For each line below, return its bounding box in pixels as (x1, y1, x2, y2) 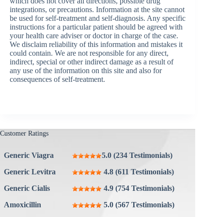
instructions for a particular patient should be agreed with (10, 22, 183, 31)
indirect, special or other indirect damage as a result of (10, 57, 173, 66)
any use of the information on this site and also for (10, 66, 162, 75)
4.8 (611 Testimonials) (104, 168, 174, 176)
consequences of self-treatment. (10, 75, 105, 83)
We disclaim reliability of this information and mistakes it (10, 40, 183, 48)
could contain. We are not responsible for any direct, (10, 48, 169, 57)
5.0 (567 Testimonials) (104, 201, 174, 209)
